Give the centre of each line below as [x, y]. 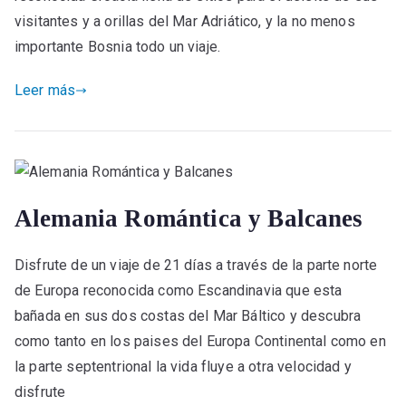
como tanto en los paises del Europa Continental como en [200, 341]
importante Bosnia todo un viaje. [118, 47]
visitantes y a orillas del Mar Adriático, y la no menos [185, 22]
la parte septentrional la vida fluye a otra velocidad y [183, 366]
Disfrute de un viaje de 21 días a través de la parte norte [196, 265]
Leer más [45, 91]
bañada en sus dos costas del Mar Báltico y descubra [188, 315]
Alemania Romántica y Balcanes [189, 218]
